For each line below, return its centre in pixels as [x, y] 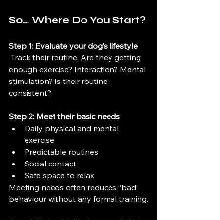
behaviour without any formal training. [79, 199]
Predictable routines [61, 152]
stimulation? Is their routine [59, 81]
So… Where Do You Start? [77, 20]
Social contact [50, 164]
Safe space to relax [59, 175]
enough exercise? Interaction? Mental [78, 69]
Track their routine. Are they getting [76, 57]
